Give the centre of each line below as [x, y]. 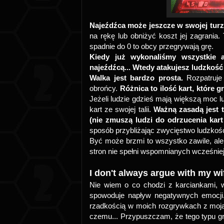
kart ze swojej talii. [121, 109]
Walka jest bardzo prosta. [136, 78]
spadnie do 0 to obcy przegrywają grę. [151, 46]
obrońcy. [105, 88]
